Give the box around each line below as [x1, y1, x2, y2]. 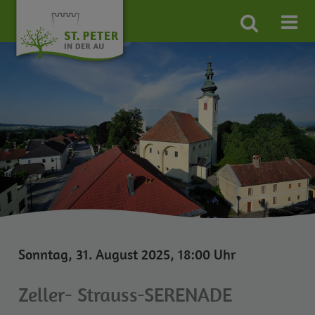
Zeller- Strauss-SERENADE [18, 282, 233, 307]
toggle [240, 39, 293, 62]
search [240, 25, 297, 48]
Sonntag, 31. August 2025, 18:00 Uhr [18, 245, 236, 263]
